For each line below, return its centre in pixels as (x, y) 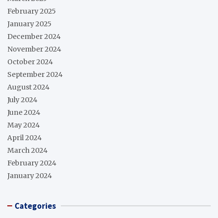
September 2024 (35, 74)
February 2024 (32, 163)
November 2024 (34, 49)
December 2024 (34, 36)
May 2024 (24, 125)
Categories (35, 206)
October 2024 (30, 62)
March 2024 (27, 150)
